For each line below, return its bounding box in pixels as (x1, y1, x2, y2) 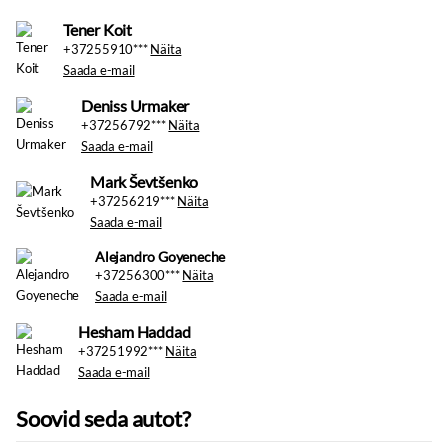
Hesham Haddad (78, 322, 191, 341)
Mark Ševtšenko (90, 172, 199, 191)
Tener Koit (63, 20, 132, 39)
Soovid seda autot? (16, 405, 191, 432)
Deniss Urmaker (81, 96, 190, 115)
